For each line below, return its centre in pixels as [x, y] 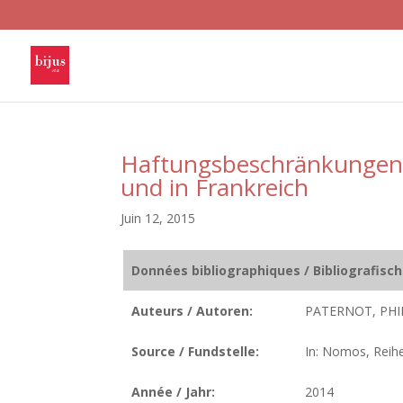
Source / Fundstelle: [195, 351]
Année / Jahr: [173, 392]
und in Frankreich [215, 187]
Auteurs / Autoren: [192, 311]
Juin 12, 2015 [158, 218]
